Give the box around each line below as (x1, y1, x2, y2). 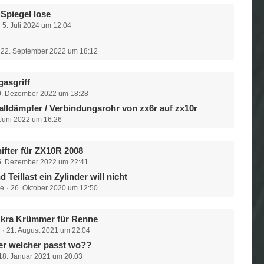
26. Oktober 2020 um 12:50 (11, 184, 98, 192)
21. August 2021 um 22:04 (6, 226, 91, 235)
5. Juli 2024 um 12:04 (2, 21, 72, 29)
